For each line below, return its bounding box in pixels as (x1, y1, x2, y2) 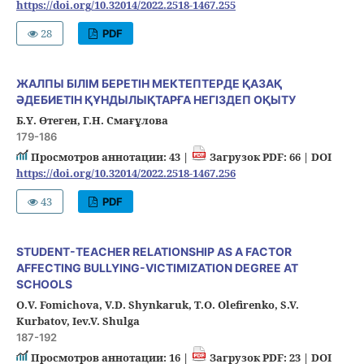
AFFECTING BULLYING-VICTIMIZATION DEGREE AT (15, 261, 298, 275)
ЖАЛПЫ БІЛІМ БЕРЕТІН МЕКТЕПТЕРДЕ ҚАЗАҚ (15, 76, 282, 91)
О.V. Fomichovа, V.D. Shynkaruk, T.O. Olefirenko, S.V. (15, 297, 299, 313)
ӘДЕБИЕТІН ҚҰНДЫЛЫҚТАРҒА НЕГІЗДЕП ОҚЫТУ (15, 93, 296, 107)
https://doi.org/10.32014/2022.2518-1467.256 (15, 166, 236, 181)
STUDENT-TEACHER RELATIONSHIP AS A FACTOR (15, 245, 292, 259)
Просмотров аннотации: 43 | (28, 149, 191, 165)
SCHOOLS (15, 277, 72, 292)
